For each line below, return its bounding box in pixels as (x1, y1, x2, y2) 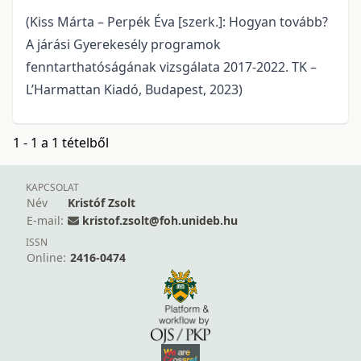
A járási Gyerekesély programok (26, 35, 221, 54)
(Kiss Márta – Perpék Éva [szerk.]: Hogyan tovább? (26, 13, 328, 31)
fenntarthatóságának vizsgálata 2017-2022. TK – (26, 58, 317, 77)
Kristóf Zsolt (68, 195, 135, 211)
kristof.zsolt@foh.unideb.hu (82, 213, 238, 229)
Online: (27, 250, 66, 266)
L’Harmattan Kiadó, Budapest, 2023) (26, 81, 243, 99)
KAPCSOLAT (26, 180, 79, 195)
